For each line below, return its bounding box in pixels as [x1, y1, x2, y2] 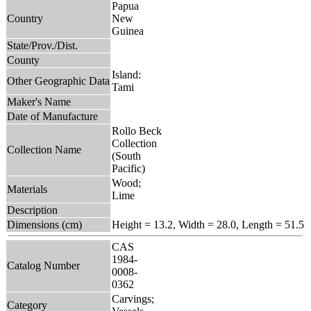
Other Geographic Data [7, 74, 110, 87]
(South [112, 149, 141, 162]
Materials [7, 183, 47, 195]
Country [7, 12, 43, 24]
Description [7, 203, 58, 216]
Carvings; [112, 292, 154, 305]
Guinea [112, 24, 144, 37]
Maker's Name [7, 95, 71, 108]
